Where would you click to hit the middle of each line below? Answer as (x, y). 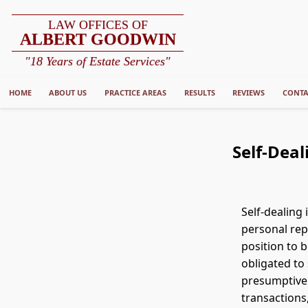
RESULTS (199, 93)
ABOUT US (68, 93)
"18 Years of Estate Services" (98, 62)
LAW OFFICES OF (98, 25)
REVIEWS (249, 93)
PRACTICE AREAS (135, 93)
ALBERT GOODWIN (98, 40)
